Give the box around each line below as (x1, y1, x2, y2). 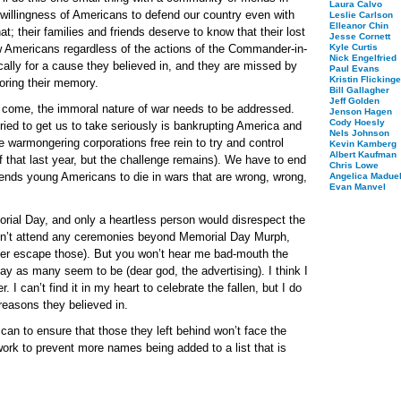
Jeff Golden (329, 96, 380, 106)
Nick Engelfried (329, 53, 397, 63)
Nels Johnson (329, 128, 389, 138)
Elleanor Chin (329, 21, 388, 30)
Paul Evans (329, 64, 380, 73)
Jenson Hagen (329, 107, 392, 116)
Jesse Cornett (329, 31, 390, 41)
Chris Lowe (329, 160, 379, 170)
